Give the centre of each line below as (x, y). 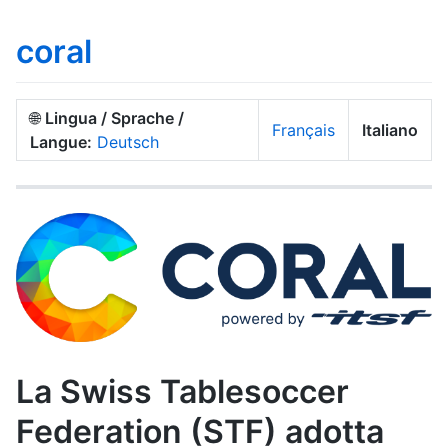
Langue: (61, 141)
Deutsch (128, 141)
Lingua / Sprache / (114, 117)
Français (303, 129)
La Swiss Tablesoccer (182, 392)
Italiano (390, 129)
